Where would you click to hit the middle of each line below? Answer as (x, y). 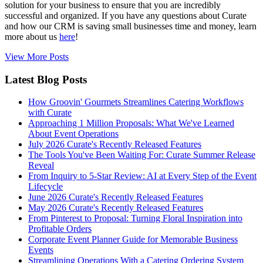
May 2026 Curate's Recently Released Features (116, 208)
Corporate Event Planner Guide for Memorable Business (133, 240)
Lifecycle (45, 187)
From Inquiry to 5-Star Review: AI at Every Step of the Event (142, 176)
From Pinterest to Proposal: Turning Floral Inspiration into (135, 218)
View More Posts (37, 56)
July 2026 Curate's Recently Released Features (115, 144)
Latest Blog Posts (46, 79)
